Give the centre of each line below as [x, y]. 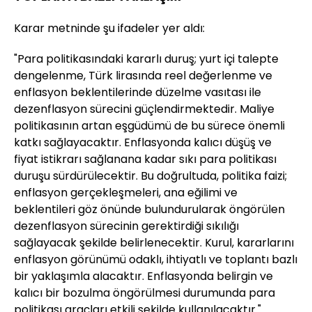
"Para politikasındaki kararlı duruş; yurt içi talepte [146, 59]
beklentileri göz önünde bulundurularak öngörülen [149, 210]
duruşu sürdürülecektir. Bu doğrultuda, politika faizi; [150, 176]
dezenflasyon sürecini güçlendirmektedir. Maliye [144, 109]
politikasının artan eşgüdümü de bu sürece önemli [149, 126]
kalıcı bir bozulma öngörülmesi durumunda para [145, 293]
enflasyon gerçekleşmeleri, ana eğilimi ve [126, 193]
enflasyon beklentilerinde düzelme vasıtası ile [138, 93]
